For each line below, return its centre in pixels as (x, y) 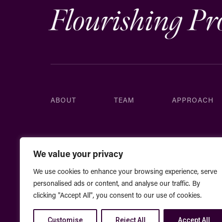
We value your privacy (78, 154)
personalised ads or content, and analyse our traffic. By (117, 183)
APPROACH (193, 100)
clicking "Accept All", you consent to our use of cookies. (117, 195)
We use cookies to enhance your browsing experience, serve (125, 171)
